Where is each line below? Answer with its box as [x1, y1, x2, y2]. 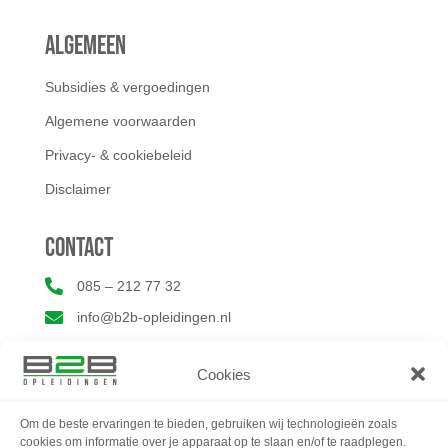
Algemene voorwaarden [44, 113, 196, 129]
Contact [44, 233, 113, 264]
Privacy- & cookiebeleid [44, 147, 192, 163]
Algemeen [44, 31, 126, 62]
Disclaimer [44, 181, 111, 197]
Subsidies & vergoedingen [44, 79, 210, 95]
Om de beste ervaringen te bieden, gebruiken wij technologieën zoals [20, 417, 397, 431]
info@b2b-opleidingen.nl [76, 309, 231, 325]
